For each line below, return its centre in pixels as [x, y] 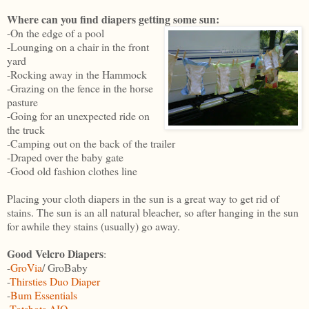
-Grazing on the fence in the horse [80, 88]
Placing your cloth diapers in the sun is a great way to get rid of [143, 198]
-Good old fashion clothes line [72, 170]
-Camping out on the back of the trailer [91, 143]
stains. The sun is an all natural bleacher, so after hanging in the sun [153, 212]
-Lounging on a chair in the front [78, 46]
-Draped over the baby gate [65, 157]
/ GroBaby [65, 267]
